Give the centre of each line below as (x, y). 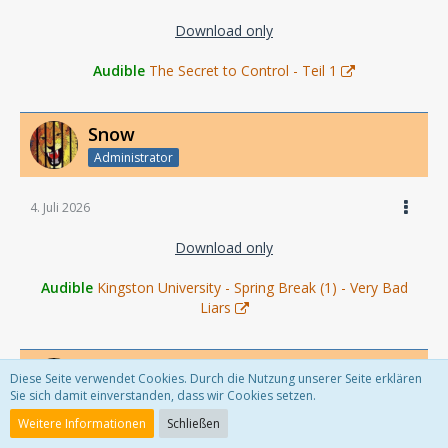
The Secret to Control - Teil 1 (243, 71)
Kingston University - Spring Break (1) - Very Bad (252, 287)
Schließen (193, 423)
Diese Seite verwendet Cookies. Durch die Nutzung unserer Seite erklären (216, 378)
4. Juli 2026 (60, 207)
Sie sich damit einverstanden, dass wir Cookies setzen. (163, 395)
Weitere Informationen (82, 423)
